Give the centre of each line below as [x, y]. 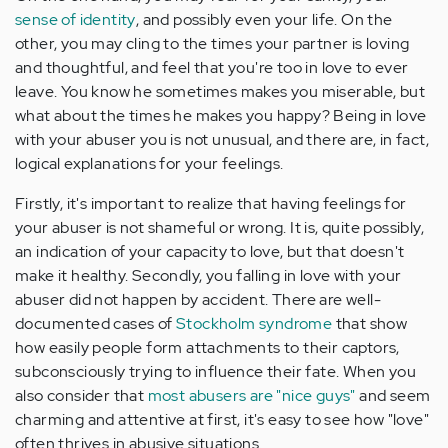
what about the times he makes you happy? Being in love [221, 116]
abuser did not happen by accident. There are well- [198, 300]
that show [370, 324]
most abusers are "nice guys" [251, 396]
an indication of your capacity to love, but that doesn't [210, 252]
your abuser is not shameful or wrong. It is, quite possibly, [219, 228]
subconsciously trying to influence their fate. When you [215, 372]
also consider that [81, 396]
